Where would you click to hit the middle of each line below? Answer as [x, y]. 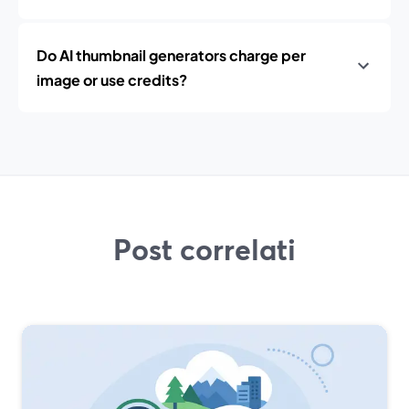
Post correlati [204, 249]
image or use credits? [112, 80]
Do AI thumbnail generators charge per [171, 55]
